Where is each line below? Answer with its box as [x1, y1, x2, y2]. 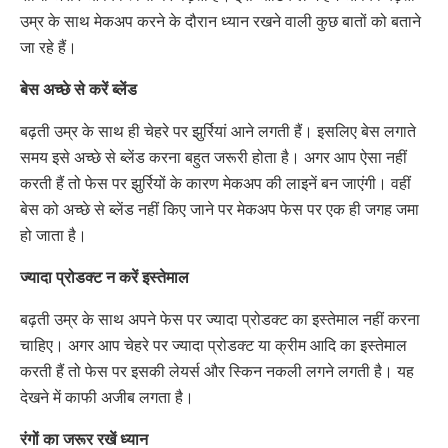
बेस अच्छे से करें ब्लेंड [20, 77, 137, 101]
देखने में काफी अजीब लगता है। [20, 385, 194, 409]
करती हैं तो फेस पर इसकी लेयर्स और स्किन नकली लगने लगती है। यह [20, 359, 414, 383]
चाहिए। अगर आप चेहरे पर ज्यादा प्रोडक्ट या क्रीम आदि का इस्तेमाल [20, 333, 407, 357]
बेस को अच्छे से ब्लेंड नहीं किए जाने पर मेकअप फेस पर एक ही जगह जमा [20, 197, 419, 221]
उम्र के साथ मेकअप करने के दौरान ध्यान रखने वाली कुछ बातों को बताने [20, 9, 421, 33]
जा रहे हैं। [20, 35, 81, 59]
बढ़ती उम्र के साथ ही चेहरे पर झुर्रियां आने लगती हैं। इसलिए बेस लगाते [20, 119, 416, 143]
